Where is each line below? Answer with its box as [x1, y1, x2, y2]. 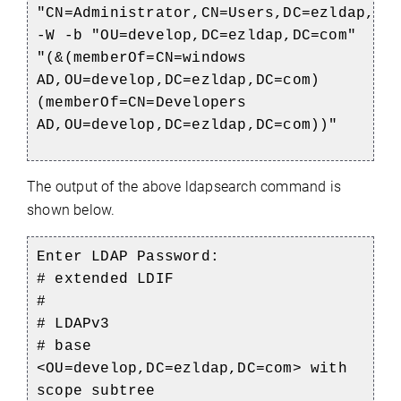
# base [37, 337, 92, 354]
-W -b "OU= [37, 27, 128, 44]
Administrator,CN [73, 4, 220, 21]
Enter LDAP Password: [37, 248, 219, 265]
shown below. [27, 200, 115, 218]
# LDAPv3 [37, 315, 110, 332]
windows [183, 49, 247, 66]
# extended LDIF [37, 270, 174, 287]
